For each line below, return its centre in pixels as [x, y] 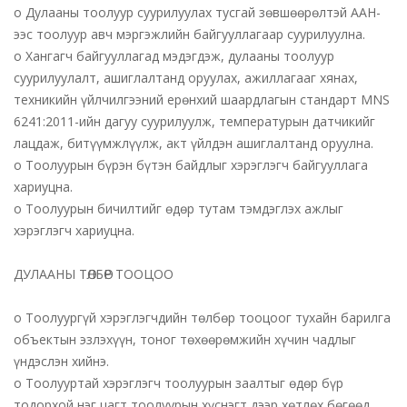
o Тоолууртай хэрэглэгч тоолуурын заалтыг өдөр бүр [179, 383]
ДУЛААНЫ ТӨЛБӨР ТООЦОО [94, 274]
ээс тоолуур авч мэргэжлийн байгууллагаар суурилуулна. [189, 34]
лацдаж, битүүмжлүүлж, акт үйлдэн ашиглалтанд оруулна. [194, 143]
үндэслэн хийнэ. [61, 361]
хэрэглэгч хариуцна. [74, 230]
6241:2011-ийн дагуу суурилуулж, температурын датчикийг [194, 121]
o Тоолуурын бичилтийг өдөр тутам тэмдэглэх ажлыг [179, 208]
